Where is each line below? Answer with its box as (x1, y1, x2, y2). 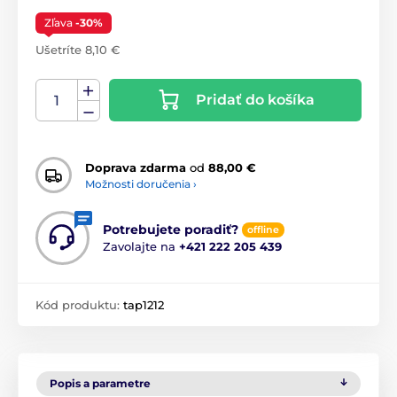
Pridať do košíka (195, 91, 315, 109)
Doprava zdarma (85, 160, 186, 175)
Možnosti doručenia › (85, 176, 197, 191)
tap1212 (123, 298, 164, 313)
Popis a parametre (50, 377, 151, 391)
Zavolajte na (103, 239, 179, 254)
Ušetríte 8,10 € (35, 43, 120, 58)
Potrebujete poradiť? (103, 222, 238, 238)
